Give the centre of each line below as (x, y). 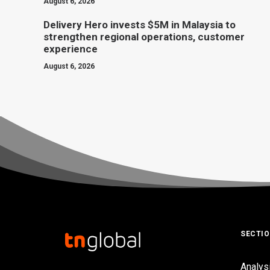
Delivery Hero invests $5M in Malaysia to (140, 25)
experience (71, 49)
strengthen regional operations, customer (144, 37)
